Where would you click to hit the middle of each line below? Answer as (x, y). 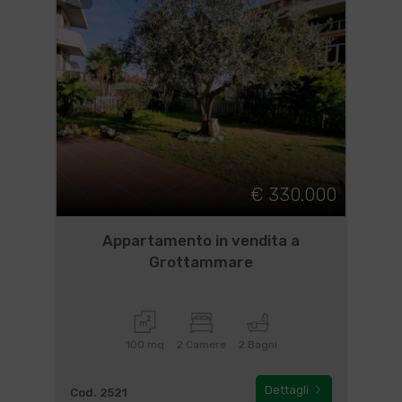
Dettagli (288, 390)
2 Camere (201, 345)
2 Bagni (258, 345)
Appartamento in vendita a (201, 240)
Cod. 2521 (98, 393)
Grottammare (201, 262)
